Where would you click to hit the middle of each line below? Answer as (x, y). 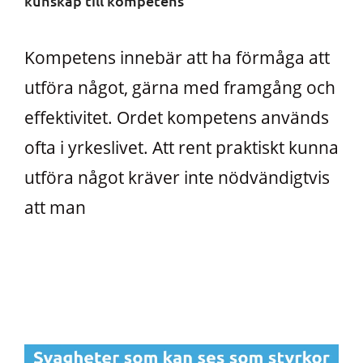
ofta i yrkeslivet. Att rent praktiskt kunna (181, 147)
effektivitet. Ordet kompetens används (177, 117)
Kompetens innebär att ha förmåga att (177, 58)
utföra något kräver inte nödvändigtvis (177, 177)
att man (55, 207)
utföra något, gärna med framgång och (180, 88)
